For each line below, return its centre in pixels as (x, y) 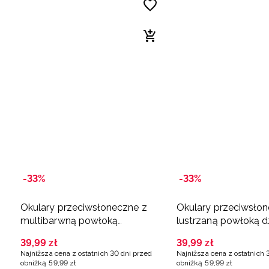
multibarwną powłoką (69, 221)
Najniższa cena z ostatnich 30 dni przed (86, 254)
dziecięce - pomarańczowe (82, 234)
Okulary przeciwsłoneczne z (84, 208)
